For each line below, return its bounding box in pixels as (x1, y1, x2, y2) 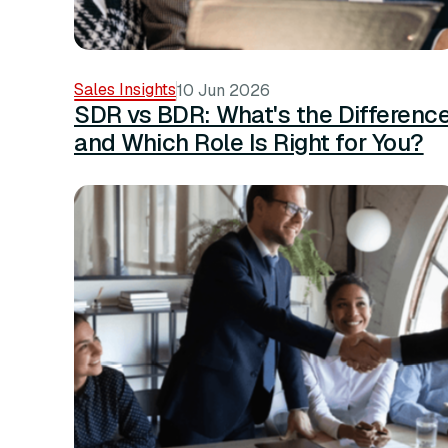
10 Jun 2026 (177, 80, 270, 102)
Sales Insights (74, 79, 176, 101)
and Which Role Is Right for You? (74, 127, 424, 159)
